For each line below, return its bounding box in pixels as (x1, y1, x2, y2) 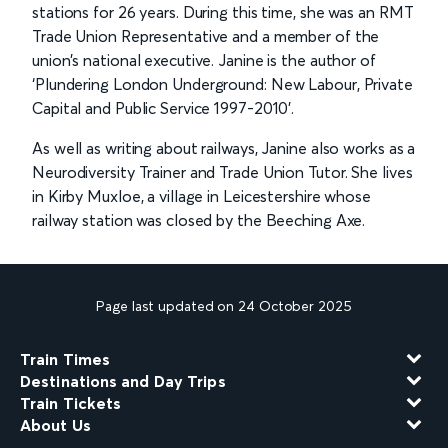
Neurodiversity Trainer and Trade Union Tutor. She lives (32, 162, 413, 182)
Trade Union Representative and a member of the (32, 26, 380, 46)
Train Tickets (20, 393, 122, 413)
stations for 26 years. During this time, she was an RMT (32, 2, 414, 22)
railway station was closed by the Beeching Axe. (32, 210, 366, 230)
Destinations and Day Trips (20, 371, 226, 391)
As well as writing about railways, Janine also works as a (32, 138, 416, 158)
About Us (20, 415, 91, 435)
